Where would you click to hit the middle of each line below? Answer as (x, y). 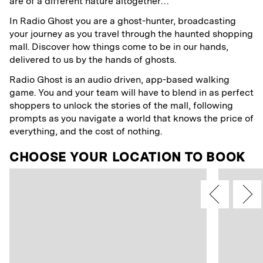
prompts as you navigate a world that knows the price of (131, 119)
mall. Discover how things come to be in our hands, (119, 47)
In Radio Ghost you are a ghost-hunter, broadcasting (123, 21)
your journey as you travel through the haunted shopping (131, 34)
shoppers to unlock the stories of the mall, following (121, 106)
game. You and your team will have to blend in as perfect (131, 93)
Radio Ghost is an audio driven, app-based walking (119, 80)
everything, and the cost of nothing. (86, 131)
